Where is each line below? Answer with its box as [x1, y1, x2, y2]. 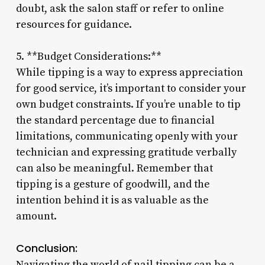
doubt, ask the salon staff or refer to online [15, 1, 224, 15]
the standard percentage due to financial [15, 113, 215, 127]
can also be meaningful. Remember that [15, 161, 213, 175]
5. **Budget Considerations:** [15, 49, 161, 63]
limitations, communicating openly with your [15, 129, 238, 143]
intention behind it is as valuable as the [15, 193, 209, 207]
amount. [15, 209, 57, 223]
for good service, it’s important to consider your [15, 81, 246, 95]
